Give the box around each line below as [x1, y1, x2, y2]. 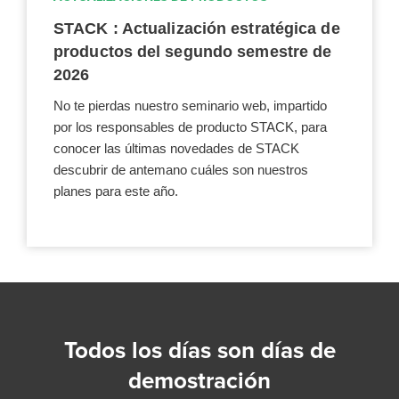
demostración [128, 366, 271, 395]
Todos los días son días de [63, 336, 336, 364]
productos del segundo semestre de [53, 42, 332, 61]
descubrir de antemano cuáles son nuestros [53, 161, 308, 177]
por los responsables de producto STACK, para [53, 118, 327, 134]
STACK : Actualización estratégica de [53, 19, 340, 37]
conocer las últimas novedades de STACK [53, 140, 299, 156]
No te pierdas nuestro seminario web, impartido [53, 97, 327, 113]
